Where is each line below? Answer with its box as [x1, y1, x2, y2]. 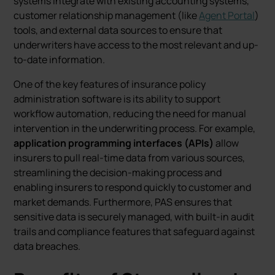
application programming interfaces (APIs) [14, 136, 214, 150]
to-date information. [14, 53, 106, 66]
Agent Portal [199, 9, 255, 22]
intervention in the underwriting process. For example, [14, 122, 256, 135]
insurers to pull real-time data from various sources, [14, 151, 246, 165]
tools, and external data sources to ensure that [14, 23, 223, 37]
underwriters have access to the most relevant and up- [14, 38, 259, 52]
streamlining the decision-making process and [14, 166, 222, 179]
